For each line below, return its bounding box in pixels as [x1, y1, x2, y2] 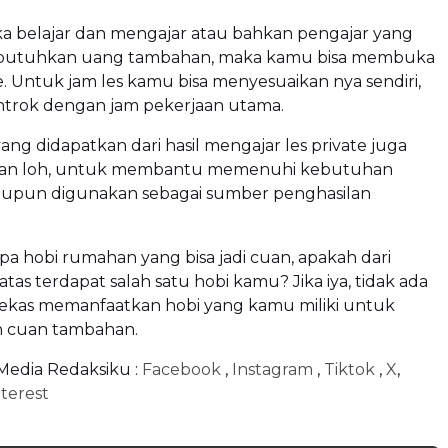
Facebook [142, 359, 225, 379]
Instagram [232, 359, 317, 379]
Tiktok [324, 359, 379, 379]
